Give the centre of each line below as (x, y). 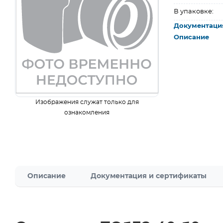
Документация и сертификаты (149, 176)
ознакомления (87, 112)
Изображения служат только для (87, 102)
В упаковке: (194, 12)
